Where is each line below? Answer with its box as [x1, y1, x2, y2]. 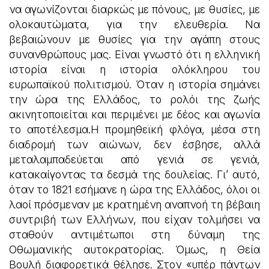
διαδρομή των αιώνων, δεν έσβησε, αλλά [9, 138, 260, 151]
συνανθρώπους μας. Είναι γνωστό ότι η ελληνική [9, 48, 260, 61]
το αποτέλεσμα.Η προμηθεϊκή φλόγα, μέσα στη [9, 123, 260, 136]
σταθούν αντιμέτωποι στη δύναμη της [9, 228, 260, 241]
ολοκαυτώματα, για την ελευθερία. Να [9, 18, 260, 31]
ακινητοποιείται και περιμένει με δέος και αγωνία [9, 108, 260, 121]
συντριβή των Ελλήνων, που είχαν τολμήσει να [9, 213, 260, 226]
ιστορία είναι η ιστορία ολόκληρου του [9, 63, 260, 76]
